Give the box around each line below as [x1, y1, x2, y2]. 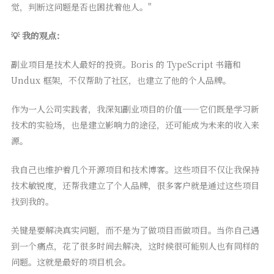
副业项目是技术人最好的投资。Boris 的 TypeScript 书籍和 [10, 58, 241, 71]
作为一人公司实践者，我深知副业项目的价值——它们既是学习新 [10, 103, 259, 116]
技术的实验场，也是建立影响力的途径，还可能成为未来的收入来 [10, 119, 259, 131]
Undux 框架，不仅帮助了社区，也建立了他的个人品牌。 [10, 74, 231, 87]
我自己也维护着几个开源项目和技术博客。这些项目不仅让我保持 [10, 163, 259, 176]
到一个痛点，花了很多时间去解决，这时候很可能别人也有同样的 [10, 240, 259, 253]
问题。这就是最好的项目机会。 [10, 256, 131, 268]
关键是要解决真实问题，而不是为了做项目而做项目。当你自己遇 [10, 224, 259, 237]
